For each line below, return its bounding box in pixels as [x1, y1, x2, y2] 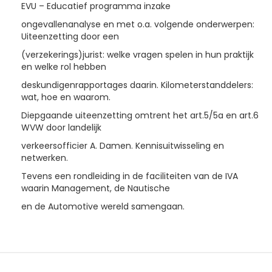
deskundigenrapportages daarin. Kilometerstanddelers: [21, 79, 253, 91]
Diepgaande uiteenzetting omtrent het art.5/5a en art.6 [21, 109, 259, 121]
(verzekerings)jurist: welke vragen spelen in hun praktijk [21, 49, 254, 61]
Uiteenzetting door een [21, 30, 119, 42]
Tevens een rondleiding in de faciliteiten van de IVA [21, 170, 238, 182]
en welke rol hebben [21, 61, 106, 73]
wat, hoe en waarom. [21, 91, 110, 103]
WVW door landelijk [21, 121, 101, 134]
